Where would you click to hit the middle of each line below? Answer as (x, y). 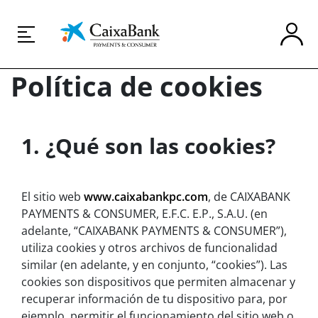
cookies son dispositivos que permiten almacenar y (158, 282)
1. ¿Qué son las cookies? (148, 146)
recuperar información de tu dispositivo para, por (154, 299)
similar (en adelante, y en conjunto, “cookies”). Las (154, 265)
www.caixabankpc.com (146, 197)
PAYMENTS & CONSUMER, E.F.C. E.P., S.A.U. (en (144, 214)
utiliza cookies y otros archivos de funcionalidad (149, 248)
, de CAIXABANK (249, 197)
